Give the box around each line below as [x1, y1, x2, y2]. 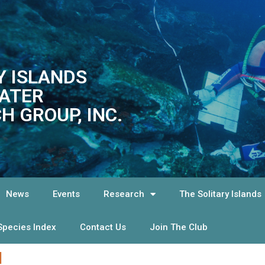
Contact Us [80, 222, 127, 232]
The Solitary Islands [179, 189, 262, 199]
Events [53, 189, 80, 199]
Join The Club [150, 222, 208, 232]
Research [104, 189, 145, 199]
